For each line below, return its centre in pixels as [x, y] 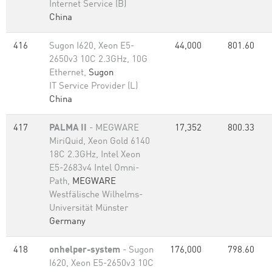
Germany [67, 222]
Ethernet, [69, 73]
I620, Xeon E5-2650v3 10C [101, 264]
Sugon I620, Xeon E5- [92, 46]
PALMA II [68, 128]
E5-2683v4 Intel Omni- [94, 168]
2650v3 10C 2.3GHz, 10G [98, 60]
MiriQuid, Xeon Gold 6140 [100, 142]
